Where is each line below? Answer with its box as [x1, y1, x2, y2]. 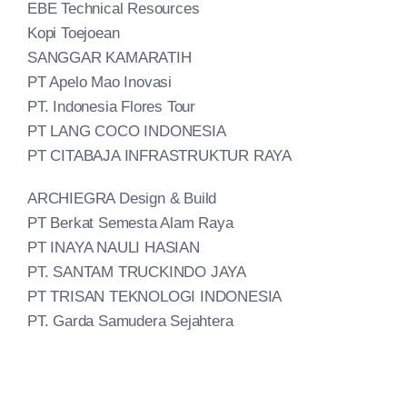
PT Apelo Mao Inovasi [27, 74, 172, 92]
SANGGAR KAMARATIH [27, 49, 192, 67]
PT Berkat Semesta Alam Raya [27, 214, 233, 233]
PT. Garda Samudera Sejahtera [27, 313, 233, 331]
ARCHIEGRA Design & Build [27, 190, 217, 208]
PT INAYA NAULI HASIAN [27, 239, 200, 257]
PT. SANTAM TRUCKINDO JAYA [27, 263, 246, 282]
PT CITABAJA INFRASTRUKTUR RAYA [27, 147, 292, 165]
